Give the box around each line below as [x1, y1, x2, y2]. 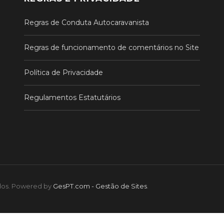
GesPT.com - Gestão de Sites [53, 181, 147, 190]
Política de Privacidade [23, 68, 103, 77]
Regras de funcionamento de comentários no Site [23, 43, 199, 52]
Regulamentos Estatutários [23, 93, 120, 102]
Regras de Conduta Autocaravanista [23, 18, 149, 27]
